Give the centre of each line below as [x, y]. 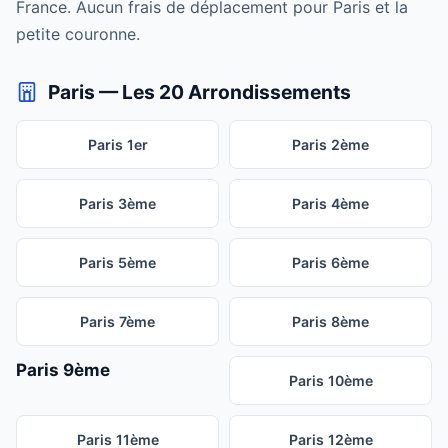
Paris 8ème [330, 322]
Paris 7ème [117, 322]
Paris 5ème [117, 263]
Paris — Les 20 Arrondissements [197, 92]
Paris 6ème [330, 263]
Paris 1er [117, 145]
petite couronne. [78, 34]
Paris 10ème [330, 381]
